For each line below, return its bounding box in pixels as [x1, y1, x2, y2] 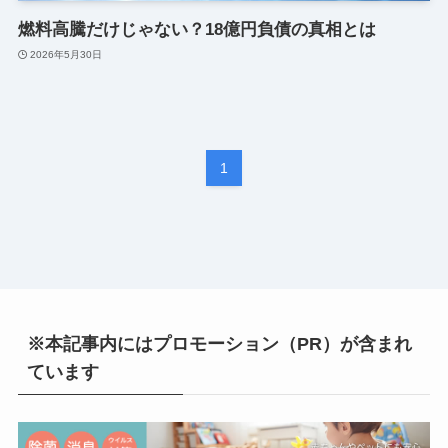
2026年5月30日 [30, 48, 103, 60]
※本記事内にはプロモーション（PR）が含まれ [26, 333, 412, 354]
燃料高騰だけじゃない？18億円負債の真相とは [17, 20, 376, 40]
